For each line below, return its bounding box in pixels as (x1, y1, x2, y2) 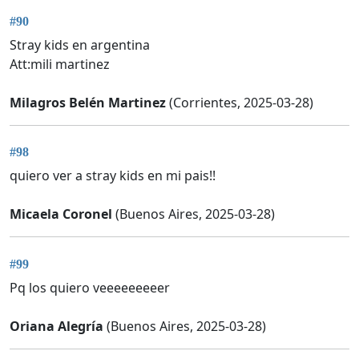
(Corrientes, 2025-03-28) (166, 94, 313, 112)
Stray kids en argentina (10, 36, 150, 54)
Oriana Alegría (10, 317, 103, 335)
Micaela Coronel (10, 205, 112, 224)
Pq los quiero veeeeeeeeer (10, 278, 170, 296)
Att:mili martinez (10, 55, 110, 74)
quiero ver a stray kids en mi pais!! (10, 167, 216, 185)
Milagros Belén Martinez (10, 94, 166, 112)
